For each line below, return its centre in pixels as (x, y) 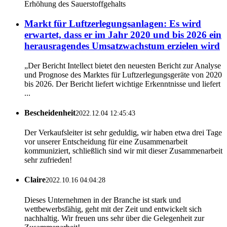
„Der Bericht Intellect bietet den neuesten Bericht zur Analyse (123, 65)
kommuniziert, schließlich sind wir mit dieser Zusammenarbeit (123, 151)
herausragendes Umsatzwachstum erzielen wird (122, 46)
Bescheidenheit (50, 112)
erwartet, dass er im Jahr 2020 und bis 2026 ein (123, 34)
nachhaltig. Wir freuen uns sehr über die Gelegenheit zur (114, 218)
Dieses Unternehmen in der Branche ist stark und (103, 200)
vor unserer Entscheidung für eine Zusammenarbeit (106, 142)
